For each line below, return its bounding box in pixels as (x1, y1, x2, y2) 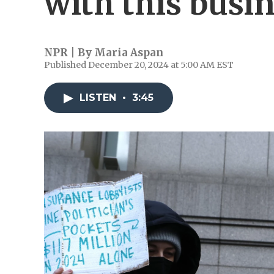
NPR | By (44, 46, 94, 59)
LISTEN (80, 92, 119, 103)
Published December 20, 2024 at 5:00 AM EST (44, 59, 234, 70)
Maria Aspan (94, 46, 163, 59)
